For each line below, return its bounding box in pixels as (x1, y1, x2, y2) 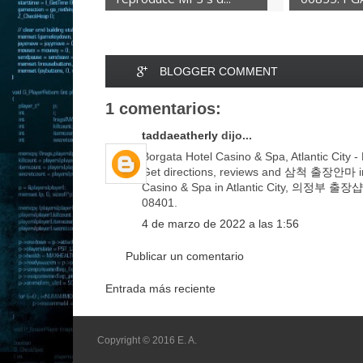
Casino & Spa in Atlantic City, (142, 180, 292, 194)
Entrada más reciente (105, 281, 216, 295)
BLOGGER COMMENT (159, 65, 278, 78)
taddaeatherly (142, 128, 218, 142)
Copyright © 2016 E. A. (97, 334, 197, 346)
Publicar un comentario (126, 249, 244, 263)
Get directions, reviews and (142, 164, 284, 178)
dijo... (218, 128, 252, 142)
